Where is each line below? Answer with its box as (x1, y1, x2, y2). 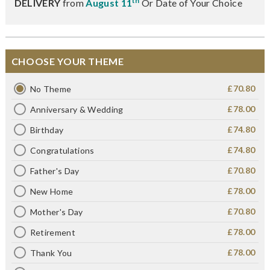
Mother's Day (30, 206, 83, 217)
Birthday (30, 124, 64, 135)
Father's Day (30, 165, 80, 176)
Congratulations (30, 145, 95, 155)
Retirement (30, 227, 75, 237)
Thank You (30, 247, 72, 258)
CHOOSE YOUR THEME (11, 55, 124, 67)
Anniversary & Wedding (30, 104, 124, 115)
